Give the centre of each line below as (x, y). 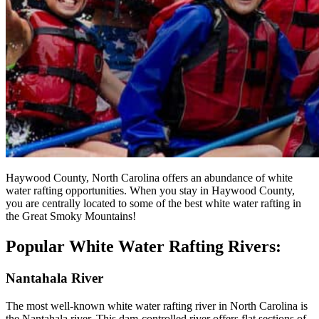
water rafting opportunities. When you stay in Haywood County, (150, 191)
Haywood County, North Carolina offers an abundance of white (149, 178)
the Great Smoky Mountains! (71, 216)
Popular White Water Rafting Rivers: (143, 247)
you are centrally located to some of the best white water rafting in (153, 204)
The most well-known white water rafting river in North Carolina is (157, 305)
